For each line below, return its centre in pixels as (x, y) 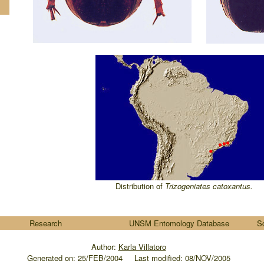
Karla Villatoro (142, 247)
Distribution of (140, 186)
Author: (105, 247)
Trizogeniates (189, 186)
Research (45, 223)
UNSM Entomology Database (179, 223)
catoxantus (231, 186)
